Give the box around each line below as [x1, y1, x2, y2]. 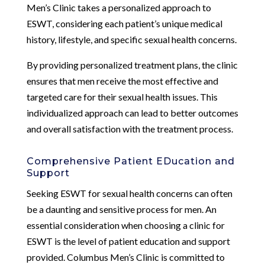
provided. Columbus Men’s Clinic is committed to [26, 251, 225, 263]
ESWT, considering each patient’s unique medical [26, 17, 222, 29]
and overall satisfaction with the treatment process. [26, 122, 233, 134]
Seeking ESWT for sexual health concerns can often [26, 187, 232, 199]
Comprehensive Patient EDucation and [26, 155, 235, 167]
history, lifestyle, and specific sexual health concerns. [26, 33, 237, 45]
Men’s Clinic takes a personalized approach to [26, 1, 211, 13]
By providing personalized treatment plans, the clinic [26, 59, 238, 70]
